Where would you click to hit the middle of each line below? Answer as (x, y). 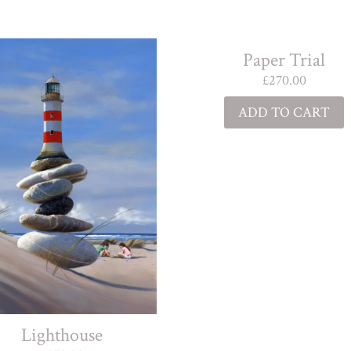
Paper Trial (284, 60)
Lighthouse (62, 335)
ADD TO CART (284, 112)
